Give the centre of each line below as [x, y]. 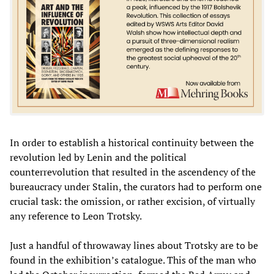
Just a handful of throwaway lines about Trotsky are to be [134, 245]
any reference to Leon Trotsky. [76, 216]
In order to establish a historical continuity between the [132, 142]
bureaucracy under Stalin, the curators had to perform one [136, 186]
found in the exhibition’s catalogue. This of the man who [133, 260]
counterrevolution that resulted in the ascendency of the [133, 172]
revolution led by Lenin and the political [98, 157]
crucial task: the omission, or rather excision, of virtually [132, 201]
